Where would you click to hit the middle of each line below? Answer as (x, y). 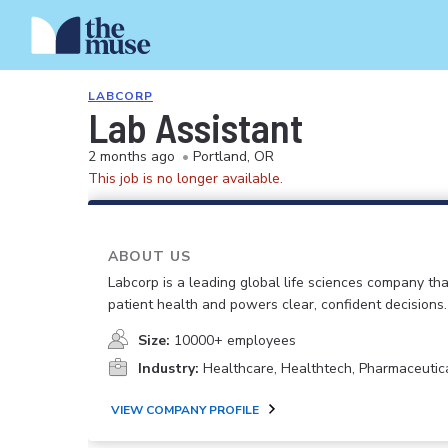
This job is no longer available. (185, 178)
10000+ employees (235, 341)
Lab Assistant (195, 127)
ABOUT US (149, 256)
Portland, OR (233, 156)
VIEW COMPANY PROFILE (185, 409)
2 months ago (131, 156)
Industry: (168, 369)
